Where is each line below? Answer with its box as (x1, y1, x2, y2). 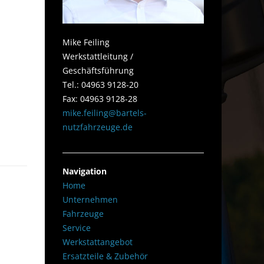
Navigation (62, 166, 107, 177)
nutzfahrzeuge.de (62, 121, 133, 133)
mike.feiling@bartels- (62, 107, 147, 118)
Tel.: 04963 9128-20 (62, 79, 138, 90)
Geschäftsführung (62, 65, 134, 76)
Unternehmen (62, 194, 118, 205)
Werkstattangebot (62, 236, 133, 247)
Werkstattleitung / (62, 51, 133, 62)
